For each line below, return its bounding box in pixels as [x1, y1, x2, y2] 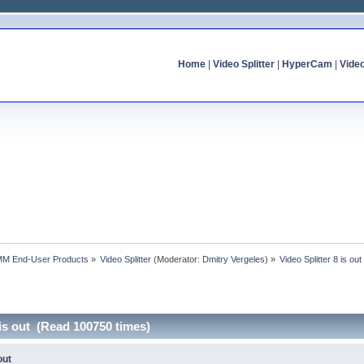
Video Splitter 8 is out [279, 253, 362, 264]
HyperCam [281, 58, 332, 70]
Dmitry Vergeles [202, 253, 266, 264]
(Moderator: [151, 253, 203, 264]
